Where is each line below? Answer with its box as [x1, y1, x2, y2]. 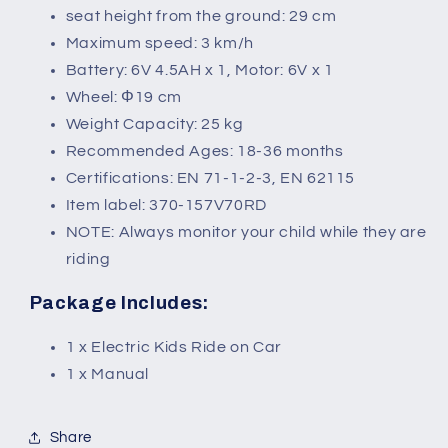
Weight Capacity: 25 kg [65, 115, 244, 132]
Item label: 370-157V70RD [65, 196, 267, 213]
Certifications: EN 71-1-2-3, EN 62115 [65, 169, 356, 186]
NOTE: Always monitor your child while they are [65, 223, 427, 240]
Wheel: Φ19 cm [65, 88, 182, 105]
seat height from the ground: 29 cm [65, 7, 337, 24]
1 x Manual [65, 366, 150, 383]
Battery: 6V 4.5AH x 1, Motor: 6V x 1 [65, 61, 334, 78]
